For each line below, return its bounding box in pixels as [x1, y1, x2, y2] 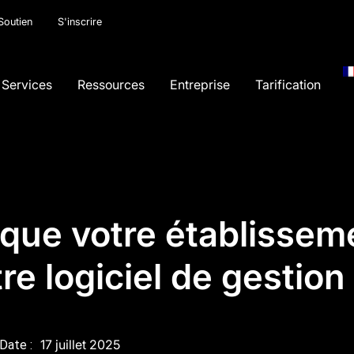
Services [2, 76, 53, 92]
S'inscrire [58, 16, 102, 28]
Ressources [77, 76, 145, 92]
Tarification [255, 76, 322, 92]
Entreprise [170, 76, 231, 92]
